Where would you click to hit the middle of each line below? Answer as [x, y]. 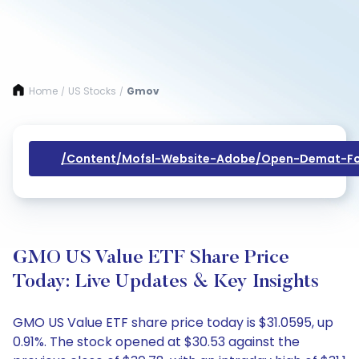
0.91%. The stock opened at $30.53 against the [156, 342]
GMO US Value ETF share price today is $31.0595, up [173, 323]
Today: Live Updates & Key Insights [166, 282]
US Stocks [92, 91]
